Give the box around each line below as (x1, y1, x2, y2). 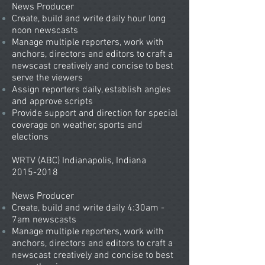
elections (12, 131, 49, 143)
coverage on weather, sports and (12, 119, 143, 131)
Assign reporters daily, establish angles (12, 84, 171, 96)
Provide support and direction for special (12, 108, 177, 119)
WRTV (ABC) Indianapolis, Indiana (12, 155, 146, 167)
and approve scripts (12, 96, 93, 108)
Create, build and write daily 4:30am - (12, 202, 164, 214)
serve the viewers (12, 72, 83, 84)
